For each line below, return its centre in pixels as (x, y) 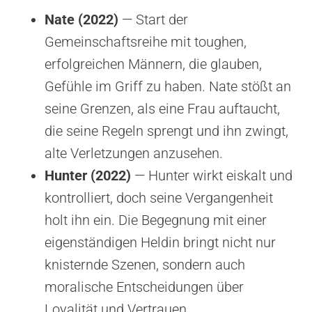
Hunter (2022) (88, 175)
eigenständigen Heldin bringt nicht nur (160, 242)
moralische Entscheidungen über (144, 287)
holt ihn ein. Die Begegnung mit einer (156, 220)
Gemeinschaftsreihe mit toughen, (146, 41)
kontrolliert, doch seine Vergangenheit (159, 197)
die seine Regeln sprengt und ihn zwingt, (166, 131)
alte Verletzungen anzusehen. (134, 153)
